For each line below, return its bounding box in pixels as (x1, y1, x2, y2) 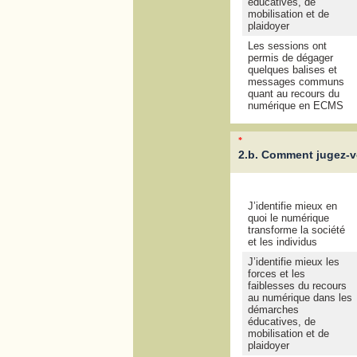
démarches (247, 304, 299, 316)
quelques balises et (247, 64, 337, 76)
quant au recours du (247, 88, 339, 100)
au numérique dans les (247, 292, 352, 304)
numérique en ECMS (247, 100, 343, 112)
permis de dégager (247, 52, 333, 65)
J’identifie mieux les (247, 256, 339, 269)
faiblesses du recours (247, 280, 347, 292)
